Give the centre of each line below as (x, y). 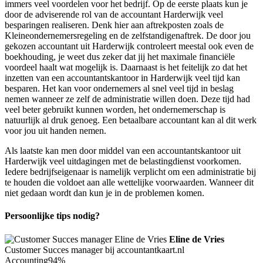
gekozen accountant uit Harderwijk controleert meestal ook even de (129, 46)
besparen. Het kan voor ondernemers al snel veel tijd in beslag (119, 89)
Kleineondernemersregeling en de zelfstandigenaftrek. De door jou (128, 36)
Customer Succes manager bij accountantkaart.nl (95, 249)
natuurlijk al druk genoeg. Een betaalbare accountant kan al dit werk (131, 120)
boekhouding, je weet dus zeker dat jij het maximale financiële (120, 57)
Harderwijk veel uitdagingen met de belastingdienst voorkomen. (123, 161)
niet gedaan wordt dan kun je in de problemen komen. (104, 193)
